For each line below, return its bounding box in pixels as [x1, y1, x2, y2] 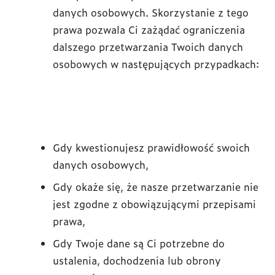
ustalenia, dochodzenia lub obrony [53, 253, 221, 268]
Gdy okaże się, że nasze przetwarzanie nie [53, 179, 258, 194]
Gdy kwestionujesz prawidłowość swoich [53, 140, 250, 155]
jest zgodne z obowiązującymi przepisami [53, 196, 256, 211]
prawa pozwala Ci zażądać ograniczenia [53, 22, 245, 37]
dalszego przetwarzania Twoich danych [53, 39, 243, 54]
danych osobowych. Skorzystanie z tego [53, 5, 249, 20]
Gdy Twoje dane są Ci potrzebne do [53, 236, 225, 250]
